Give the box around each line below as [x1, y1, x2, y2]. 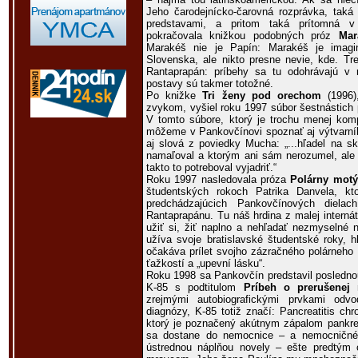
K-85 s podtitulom [146, 281, 244, 293]
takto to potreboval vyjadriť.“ [146, 161, 276, 173]
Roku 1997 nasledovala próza [146, 173, 291, 185]
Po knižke [146, 89, 203, 101]
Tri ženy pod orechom [202, 89, 322, 101]
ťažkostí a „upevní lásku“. [146, 257, 265, 269]
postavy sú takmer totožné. [146, 78, 273, 89]
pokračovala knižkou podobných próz [146, 30, 339, 42]
